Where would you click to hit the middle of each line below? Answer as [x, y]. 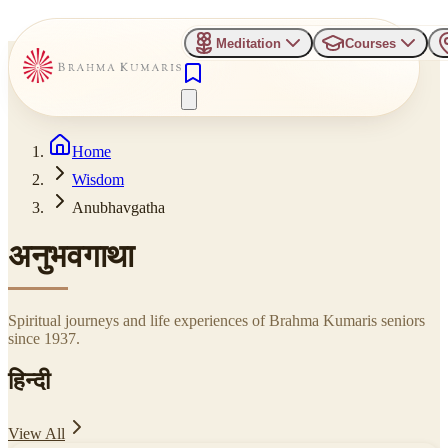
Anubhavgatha [118, 207]
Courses [370, 43]
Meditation [248, 43]
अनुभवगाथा [71, 256]
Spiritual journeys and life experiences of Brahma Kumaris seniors [216, 320]
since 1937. [44, 338]
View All [36, 433]
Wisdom [98, 179]
